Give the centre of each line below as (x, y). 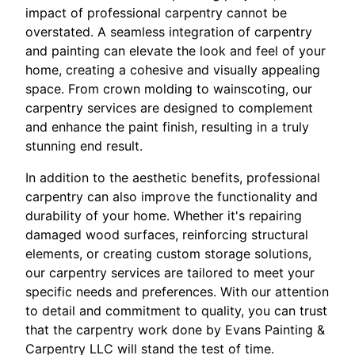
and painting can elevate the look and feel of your (176, 50)
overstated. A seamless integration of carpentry (169, 31)
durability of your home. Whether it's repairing (164, 215)
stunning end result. (84, 145)
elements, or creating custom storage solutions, (168, 253)
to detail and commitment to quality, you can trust (176, 310)
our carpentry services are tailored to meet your (170, 272)
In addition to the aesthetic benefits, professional (173, 177)
